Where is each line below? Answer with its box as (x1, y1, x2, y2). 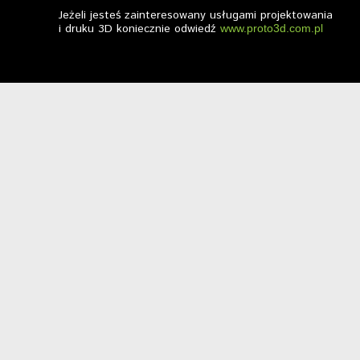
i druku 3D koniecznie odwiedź (59, 21, 220, 37)
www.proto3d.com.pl (220, 22, 323, 35)
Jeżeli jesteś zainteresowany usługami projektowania (59, 7, 333, 23)
